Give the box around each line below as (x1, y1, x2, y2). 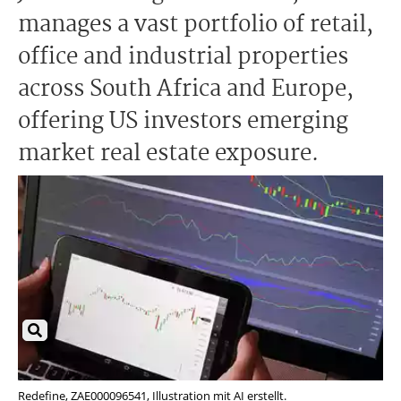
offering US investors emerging (18, 104, 348, 140)
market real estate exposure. (18, 136, 319, 172)
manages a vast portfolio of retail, (18, 7, 373, 43)
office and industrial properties (18, 39, 348, 75)
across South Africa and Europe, (18, 72, 354, 107)
